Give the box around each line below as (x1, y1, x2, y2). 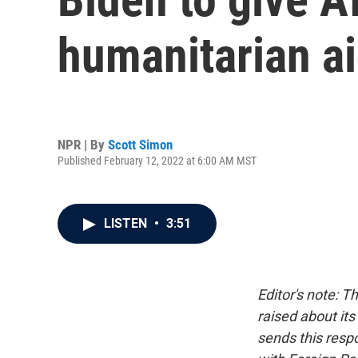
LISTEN (104, 216, 150, 231)
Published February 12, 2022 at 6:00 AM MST (58, 153, 257, 167)
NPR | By (58, 136, 108, 153)
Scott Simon (108, 136, 173, 153)
